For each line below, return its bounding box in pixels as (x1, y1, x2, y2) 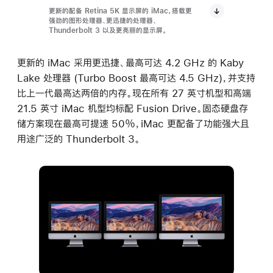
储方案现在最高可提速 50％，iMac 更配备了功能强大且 (17, 118, 249, 129)
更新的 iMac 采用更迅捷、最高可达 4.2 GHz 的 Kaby (17, 57, 244, 68)
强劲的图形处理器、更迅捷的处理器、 (49, 17, 157, 24)
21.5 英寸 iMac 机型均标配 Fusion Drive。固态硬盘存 (17, 103, 248, 113)
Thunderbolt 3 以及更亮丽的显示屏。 (49, 27, 167, 34)
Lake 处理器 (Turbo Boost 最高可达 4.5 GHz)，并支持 (17, 73, 255, 83)
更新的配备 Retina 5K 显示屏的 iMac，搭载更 (49, 7, 192, 15)
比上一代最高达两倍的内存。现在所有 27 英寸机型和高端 (17, 88, 251, 98)
